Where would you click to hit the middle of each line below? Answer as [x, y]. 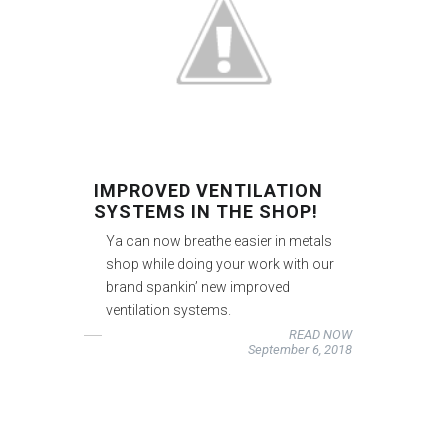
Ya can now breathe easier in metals [219, 240]
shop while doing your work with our [220, 263]
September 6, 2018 [299, 349]
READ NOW [320, 334]
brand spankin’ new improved [198, 286]
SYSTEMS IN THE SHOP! [206, 211]
